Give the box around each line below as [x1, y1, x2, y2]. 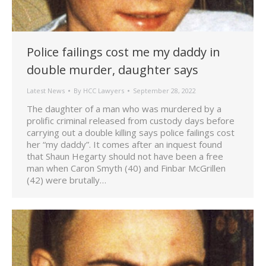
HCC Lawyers [83, 86, 124, 96]
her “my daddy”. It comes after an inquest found [27, 138, 222, 151]
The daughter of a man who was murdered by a [27, 103, 221, 115]
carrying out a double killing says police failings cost [27, 126, 235, 139]
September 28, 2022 [133, 86, 196, 96]
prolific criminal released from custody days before [27, 115, 235, 127]
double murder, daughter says [27, 62, 198, 78]
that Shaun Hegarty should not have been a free [27, 150, 223, 163]
